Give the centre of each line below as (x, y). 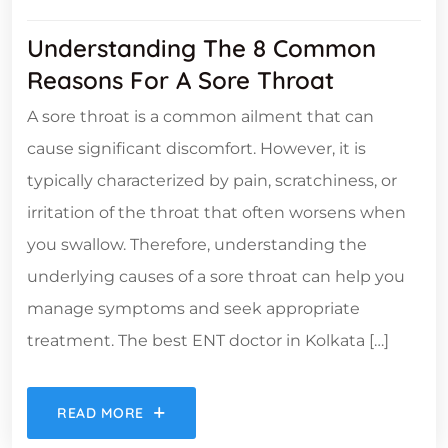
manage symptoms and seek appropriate (193, 309)
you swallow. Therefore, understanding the (197, 245)
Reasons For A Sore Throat (180, 80)
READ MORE (101, 413)
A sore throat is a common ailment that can (200, 117)
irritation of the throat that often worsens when (216, 213)
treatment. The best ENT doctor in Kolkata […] (208, 341)
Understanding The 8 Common (201, 48)
